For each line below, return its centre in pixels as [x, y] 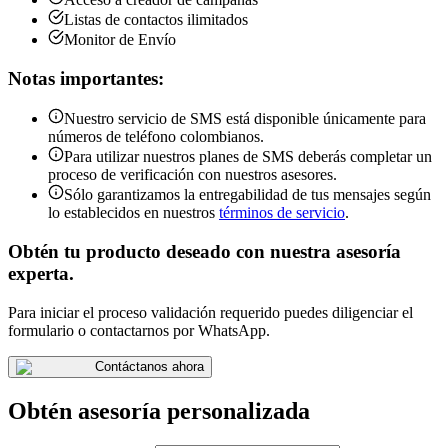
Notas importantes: [86, 78]
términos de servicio [282, 213]
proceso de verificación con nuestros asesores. [192, 175]
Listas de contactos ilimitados [156, 19]
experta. [41, 273]
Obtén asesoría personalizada [159, 410]
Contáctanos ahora [149, 366]
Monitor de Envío [120, 39]
